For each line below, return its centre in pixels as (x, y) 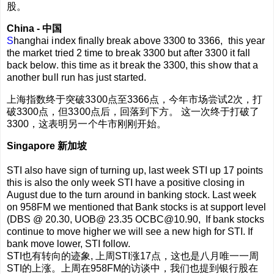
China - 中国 (35, 29)
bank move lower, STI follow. (68, 243)
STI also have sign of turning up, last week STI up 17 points (135, 170)
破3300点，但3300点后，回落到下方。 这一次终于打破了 (133, 111)
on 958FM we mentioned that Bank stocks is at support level (136, 207)
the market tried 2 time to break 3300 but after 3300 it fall (128, 53)
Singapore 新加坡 (47, 146)
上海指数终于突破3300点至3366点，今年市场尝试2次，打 (135, 99)
